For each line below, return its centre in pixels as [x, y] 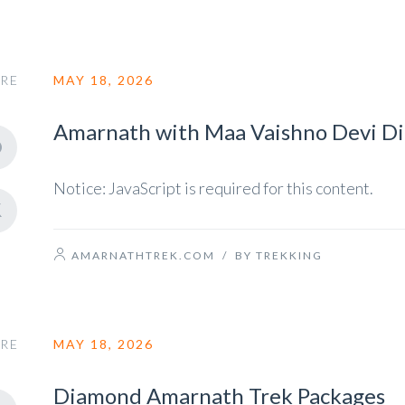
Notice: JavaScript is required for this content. [213, 188]
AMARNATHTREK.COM [143, 255]
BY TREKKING [279, 255]
